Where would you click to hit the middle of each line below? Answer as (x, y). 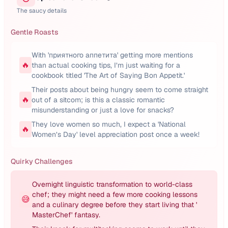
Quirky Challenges (42, 161)
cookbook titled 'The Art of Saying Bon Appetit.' (108, 75)
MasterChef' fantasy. (66, 215)
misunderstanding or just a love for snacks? (103, 110)
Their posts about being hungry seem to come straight (120, 90)
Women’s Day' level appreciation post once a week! (116, 134)
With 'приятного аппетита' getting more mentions (112, 55)
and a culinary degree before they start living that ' (115, 205)
